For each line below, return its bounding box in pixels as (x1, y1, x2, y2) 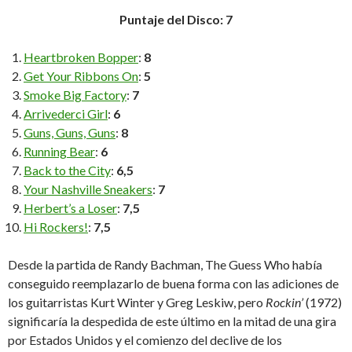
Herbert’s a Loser (24, 200, 117, 216)
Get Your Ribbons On (24, 68, 138, 84)
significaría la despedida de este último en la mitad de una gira (8, 313, 336, 329)
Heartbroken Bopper (24, 49, 138, 65)
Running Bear (24, 144, 95, 159)
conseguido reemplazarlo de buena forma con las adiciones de (8, 276, 339, 291)
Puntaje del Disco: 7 (119, 12, 233, 27)
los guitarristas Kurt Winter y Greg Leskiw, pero (8, 295, 266, 310)
